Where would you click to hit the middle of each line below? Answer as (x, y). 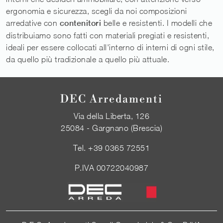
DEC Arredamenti (111, 99)
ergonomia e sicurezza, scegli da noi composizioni (97, 11)
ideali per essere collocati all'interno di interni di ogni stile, (110, 47)
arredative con (33, 23)
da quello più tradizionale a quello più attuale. (88, 59)
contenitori (80, 23)
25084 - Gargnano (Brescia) (111, 128)
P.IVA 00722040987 (111, 167)
